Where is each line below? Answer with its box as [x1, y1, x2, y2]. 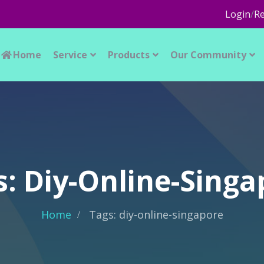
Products [107, 48, 150, 61]
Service [52, 48, 87, 61]
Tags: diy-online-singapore [88, 207, 223, 222]
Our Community [170, 48, 246, 61]
